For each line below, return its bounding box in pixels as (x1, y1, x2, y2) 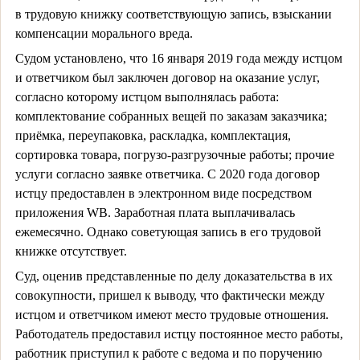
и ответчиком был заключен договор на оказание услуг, (14, 70, 320, 84)
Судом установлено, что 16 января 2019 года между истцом (14, 51, 342, 65)
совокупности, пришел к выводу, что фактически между (14, 288, 325, 302)
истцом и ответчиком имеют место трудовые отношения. (14, 307, 329, 321)
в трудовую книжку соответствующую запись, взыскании (14, 6, 332, 21)
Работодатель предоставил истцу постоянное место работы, (14, 326, 343, 341)
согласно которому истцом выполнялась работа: (14, 89, 279, 104)
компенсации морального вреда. (14, 26, 193, 40)
